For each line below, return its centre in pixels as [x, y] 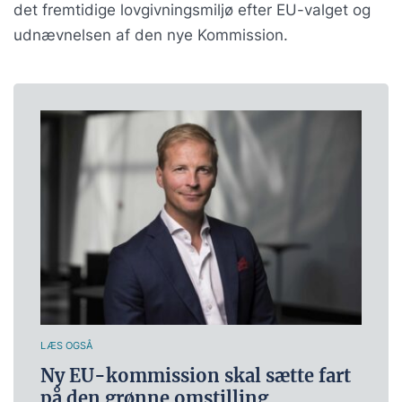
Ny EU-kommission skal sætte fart [196, 375]
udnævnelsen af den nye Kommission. [151, 35]
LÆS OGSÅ [66, 345]
